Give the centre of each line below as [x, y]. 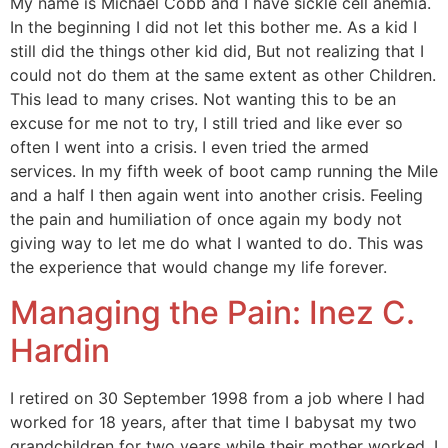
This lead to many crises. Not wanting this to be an [203, 99]
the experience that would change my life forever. [198, 267]
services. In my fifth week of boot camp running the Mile [224, 171]
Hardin [60, 350]
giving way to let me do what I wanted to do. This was [216, 243]
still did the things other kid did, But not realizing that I [217, 51]
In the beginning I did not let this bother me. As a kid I [213, 27]
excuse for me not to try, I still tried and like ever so [206, 123]
